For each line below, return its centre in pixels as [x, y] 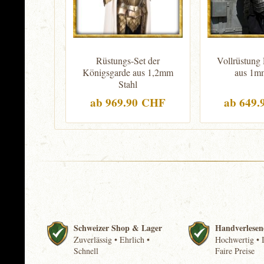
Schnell [86, 251]
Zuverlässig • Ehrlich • [111, 240]
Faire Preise [235, 251]
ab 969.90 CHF [128, 103]
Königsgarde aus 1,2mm [128, 72]
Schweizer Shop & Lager [118, 228]
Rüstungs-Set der [128, 60]
